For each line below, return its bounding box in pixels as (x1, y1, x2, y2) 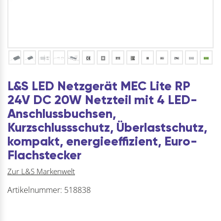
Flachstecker (7, 147, 81, 163)
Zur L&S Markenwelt (7, 166, 75, 177)
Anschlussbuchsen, (7, 106, 116, 121)
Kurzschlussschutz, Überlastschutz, (7, 119, 207, 135)
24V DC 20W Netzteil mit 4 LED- (7, 92, 197, 108)
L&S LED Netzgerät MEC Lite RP (7, 78, 190, 94)
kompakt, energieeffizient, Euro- (7, 133, 197, 149)
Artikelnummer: (7, 184, 64, 196)
